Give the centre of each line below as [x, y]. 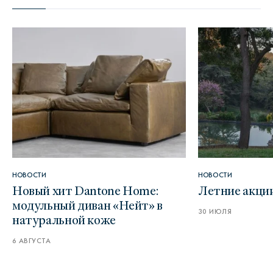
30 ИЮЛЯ [215, 211]
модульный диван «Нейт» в [87, 204]
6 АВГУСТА [32, 241]
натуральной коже [64, 219]
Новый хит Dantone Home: [85, 190]
